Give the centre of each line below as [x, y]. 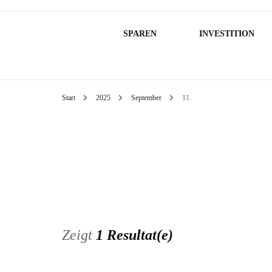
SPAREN [140, 34]
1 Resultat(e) [134, 235]
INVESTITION [226, 34]
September [147, 98]
